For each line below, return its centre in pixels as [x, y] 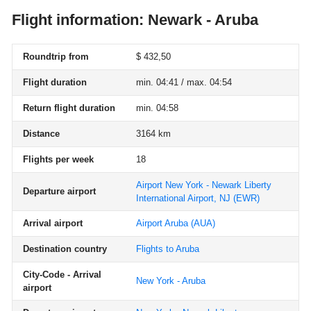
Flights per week [58, 159]
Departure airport [59, 191]
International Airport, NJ [183, 198]
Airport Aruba [162, 223]
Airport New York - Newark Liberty [204, 185]
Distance [41, 134]
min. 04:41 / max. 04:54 [184, 82]
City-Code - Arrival [62, 275]
